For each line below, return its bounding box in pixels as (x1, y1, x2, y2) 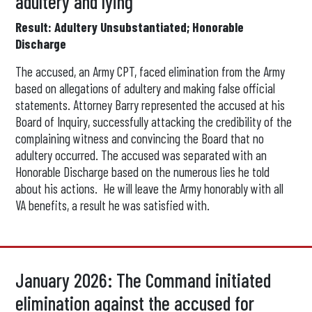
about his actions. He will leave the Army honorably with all (15, 180, 284, 196)
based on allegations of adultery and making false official (15, 80, 276, 96)
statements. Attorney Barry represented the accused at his (15, 97, 286, 113)
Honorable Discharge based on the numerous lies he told (15, 164, 270, 180)
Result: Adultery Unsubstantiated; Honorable (15, 19, 244, 35)
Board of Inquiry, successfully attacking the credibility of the (15, 114, 292, 130)
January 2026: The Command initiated (15, 268, 272, 292)
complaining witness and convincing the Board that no (15, 130, 265, 146)
